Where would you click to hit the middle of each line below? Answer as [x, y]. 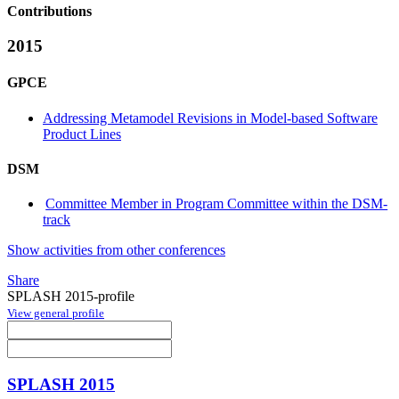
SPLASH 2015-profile [71, 297]
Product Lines [82, 134]
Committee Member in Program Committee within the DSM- [217, 204]
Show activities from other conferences [116, 250]
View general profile [56, 313]
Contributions [49, 12]
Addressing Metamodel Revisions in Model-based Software [210, 118]
